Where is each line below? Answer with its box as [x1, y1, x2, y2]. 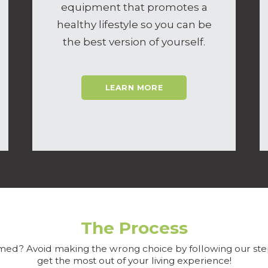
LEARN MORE [105, 83, 163, 93]
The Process [80, 217, 188, 238]
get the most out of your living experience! [36, 254, 232, 266]
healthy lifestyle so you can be [56, 18, 212, 31]
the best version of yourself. [63, 35, 205, 48]
